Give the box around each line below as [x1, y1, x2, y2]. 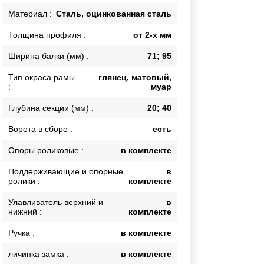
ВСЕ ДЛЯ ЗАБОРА [29, 74, 98, 82]
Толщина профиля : [8, 30, 87, 40]
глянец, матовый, [98, 72, 171, 82]
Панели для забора [29, 99, 99, 108]
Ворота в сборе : [8, 124, 73, 134]
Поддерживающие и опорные [8, 167, 124, 177]
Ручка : [8, 228, 35, 238]
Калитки [29, 22, 59, 31]
